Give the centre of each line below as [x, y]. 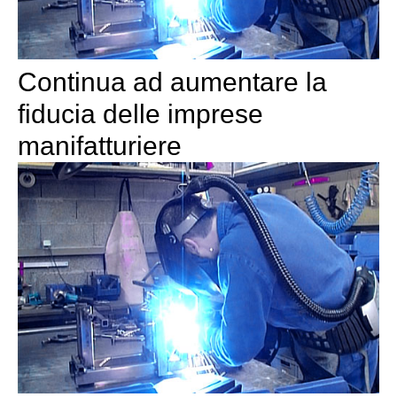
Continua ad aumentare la [172, 82]
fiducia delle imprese [140, 113]
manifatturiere [100, 145]
